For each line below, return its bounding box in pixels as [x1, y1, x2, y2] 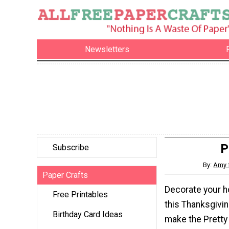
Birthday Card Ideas [53, 210, 123, 220]
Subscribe [53, 143, 89, 153]
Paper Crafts [42, 170, 88, 180]
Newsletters [85, 44, 130, 54]
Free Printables [53, 190, 108, 200]
